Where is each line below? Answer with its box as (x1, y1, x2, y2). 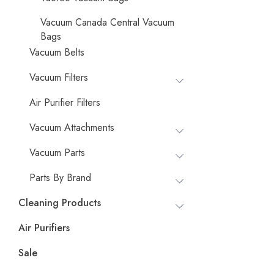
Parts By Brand (29, 171, 91, 185)
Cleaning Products (18, 196, 101, 210)
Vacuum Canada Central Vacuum (40, 15, 174, 29)
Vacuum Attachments (29, 120, 114, 135)
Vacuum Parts (29, 146, 85, 160)
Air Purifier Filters (29, 95, 100, 109)
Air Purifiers (18, 221, 70, 235)
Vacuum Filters (29, 70, 88, 84)
